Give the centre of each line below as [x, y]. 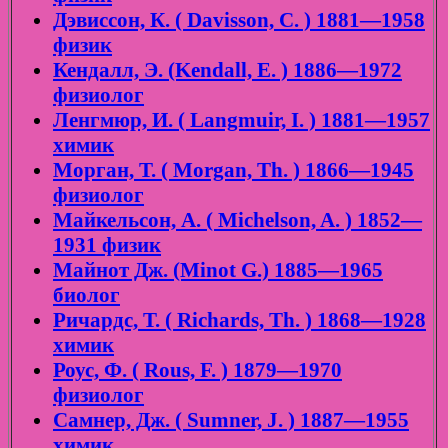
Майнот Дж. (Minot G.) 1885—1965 [218, 270]
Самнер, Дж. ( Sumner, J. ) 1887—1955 [231, 420]
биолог [86, 295]
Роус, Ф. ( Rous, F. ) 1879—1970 [197, 370]
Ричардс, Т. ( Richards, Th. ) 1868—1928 [239, 320]
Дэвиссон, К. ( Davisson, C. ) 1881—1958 [239, 20]
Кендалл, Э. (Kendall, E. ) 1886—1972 [227, 70]
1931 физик [107, 245]
